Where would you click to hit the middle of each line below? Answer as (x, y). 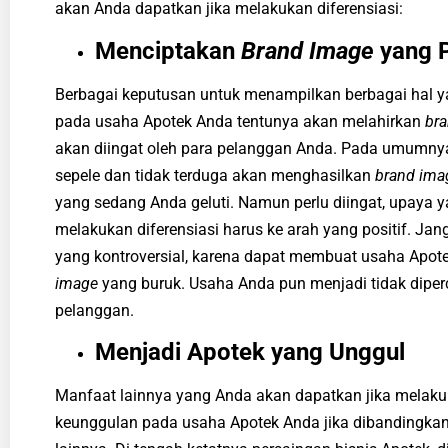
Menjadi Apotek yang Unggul (250, 352)
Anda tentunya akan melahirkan (308, 121)
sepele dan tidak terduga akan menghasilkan (215, 175)
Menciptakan (168, 50)
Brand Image (307, 50)
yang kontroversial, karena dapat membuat (208, 256)
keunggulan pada (118, 423)
